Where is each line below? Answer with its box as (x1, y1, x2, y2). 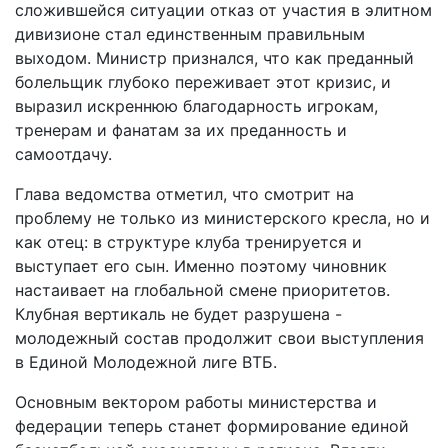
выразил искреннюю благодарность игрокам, (15, 96, 378, 116)
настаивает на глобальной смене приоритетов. (15, 280, 390, 300)
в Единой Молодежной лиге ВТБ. (15, 352, 277, 372)
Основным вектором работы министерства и (15, 392, 377, 412)
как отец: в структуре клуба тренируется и (15, 232, 362, 252)
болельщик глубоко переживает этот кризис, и (15, 72, 391, 92)
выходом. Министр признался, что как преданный (15, 48, 414, 68)
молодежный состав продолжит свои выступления (15, 328, 424, 348)
